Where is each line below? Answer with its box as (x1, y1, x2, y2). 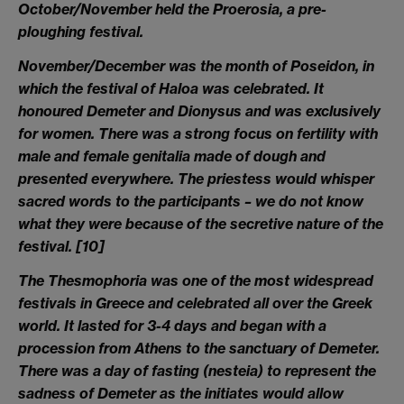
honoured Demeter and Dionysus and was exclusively (18, 101, 381, 120)
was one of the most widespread (151, 271, 373, 289)
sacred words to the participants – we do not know (18, 191, 363, 210)
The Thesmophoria (18, 271, 151, 289)
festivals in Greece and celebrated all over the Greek (18, 293, 372, 312)
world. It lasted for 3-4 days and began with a (18, 316, 326, 335)
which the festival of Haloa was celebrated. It (18, 78, 324, 97)
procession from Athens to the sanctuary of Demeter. (18, 338, 380, 357)
